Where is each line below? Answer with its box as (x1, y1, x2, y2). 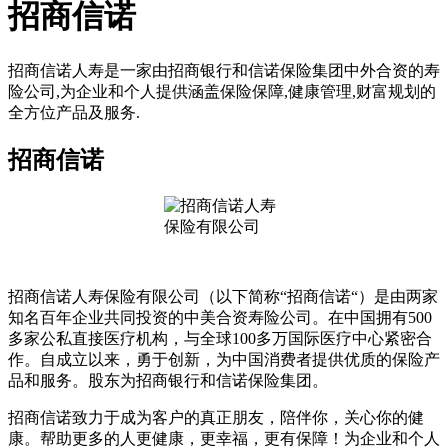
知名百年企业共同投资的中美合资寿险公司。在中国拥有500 (8, 308, 432, 326)
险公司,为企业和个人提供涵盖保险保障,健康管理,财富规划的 (8, 82, 436, 100)
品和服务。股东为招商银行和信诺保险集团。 (8, 371, 328, 389)
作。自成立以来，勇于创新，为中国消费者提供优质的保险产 (8, 350, 440, 368)
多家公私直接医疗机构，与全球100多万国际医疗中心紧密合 (8, 329, 432, 347)
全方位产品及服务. (8, 103, 140, 121)
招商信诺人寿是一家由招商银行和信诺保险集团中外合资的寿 (8, 61, 440, 79)
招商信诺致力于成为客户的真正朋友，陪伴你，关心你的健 (8, 408, 424, 426)
